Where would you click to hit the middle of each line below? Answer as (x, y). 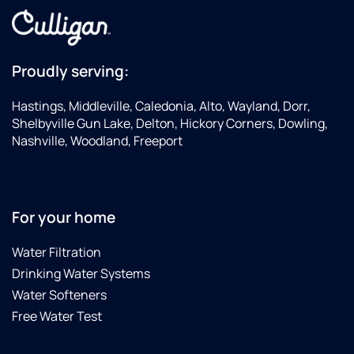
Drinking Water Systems (81, 274)
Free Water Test (57, 316)
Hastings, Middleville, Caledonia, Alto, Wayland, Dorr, (161, 105)
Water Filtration (56, 252)
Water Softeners (59, 295)
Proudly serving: (70, 71)
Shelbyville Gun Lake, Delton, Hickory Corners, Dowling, (170, 123)
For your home (64, 218)
